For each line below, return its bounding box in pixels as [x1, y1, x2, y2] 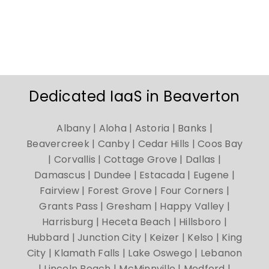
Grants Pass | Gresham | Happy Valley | [39, 199, 230, 213]
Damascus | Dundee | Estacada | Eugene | [34, 168, 235, 182]
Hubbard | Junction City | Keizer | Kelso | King [26, 230, 243, 244]
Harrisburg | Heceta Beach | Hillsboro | [42, 214, 227, 229]
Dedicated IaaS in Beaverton [29, 86, 240, 106]
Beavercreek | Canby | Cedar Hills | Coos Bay [26, 136, 243, 151]
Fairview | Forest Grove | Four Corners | [40, 183, 229, 198]
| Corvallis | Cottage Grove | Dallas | [48, 152, 221, 166]
